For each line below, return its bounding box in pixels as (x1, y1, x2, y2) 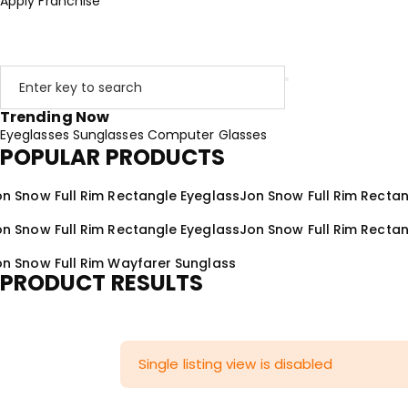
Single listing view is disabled (138, 354, 333, 373)
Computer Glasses (147, 126, 268, 144)
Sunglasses (72, 126, 148, 144)
